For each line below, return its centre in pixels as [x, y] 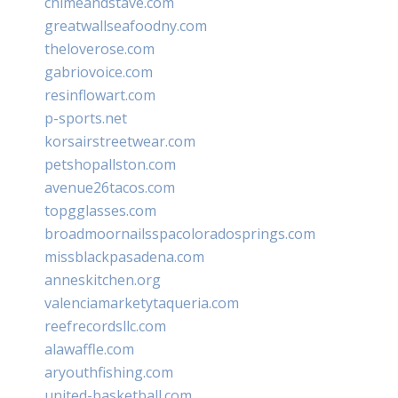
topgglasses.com [100, 210]
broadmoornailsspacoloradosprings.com [180, 233]
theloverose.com [99, 48]
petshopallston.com [110, 164]
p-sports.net [86, 118]
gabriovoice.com [99, 72]
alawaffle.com [89, 349]
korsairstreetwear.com [120, 141]
